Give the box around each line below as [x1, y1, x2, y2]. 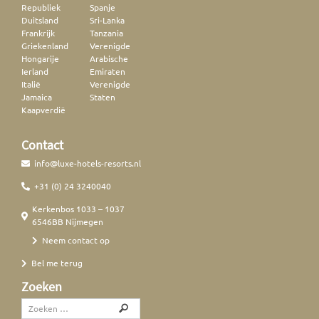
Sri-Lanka [89, 14, 125, 26]
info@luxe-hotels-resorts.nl [34, 157, 141, 169]
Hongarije [21, 52, 59, 64]
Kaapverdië [21, 103, 66, 115]
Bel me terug [31, 256, 83, 268]
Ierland [21, 65, 48, 77]
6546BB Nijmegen [32, 215, 103, 227]
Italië [21, 78, 41, 90]
